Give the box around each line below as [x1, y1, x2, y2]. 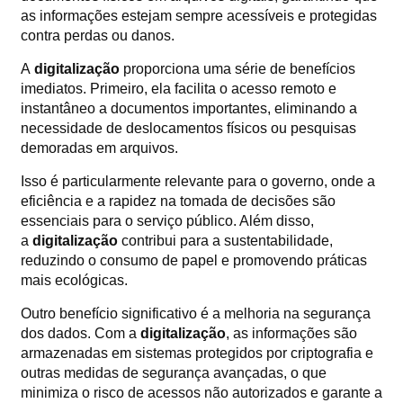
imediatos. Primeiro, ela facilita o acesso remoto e [21, 80, 336, 96]
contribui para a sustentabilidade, [118, 232, 333, 248]
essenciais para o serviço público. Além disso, [21, 212, 314, 228]
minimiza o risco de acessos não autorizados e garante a [21, 384, 382, 400]
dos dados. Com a [21, 325, 140, 341]
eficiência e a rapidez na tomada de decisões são [21, 193, 336, 209]
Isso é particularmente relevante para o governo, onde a [21, 173, 375, 189]
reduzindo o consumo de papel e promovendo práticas [21, 252, 367, 268]
